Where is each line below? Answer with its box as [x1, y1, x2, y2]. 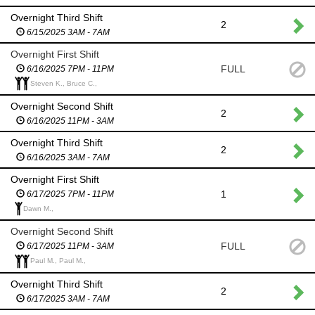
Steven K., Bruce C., [30, 79, 97, 87]
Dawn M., [23, 204, 53, 212]
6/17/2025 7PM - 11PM [25, 188, 114, 199]
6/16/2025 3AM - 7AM [25, 152, 110, 162]
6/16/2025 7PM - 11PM [25, 63, 114, 74]
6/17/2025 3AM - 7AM [25, 293, 110, 304]
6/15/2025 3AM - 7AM [25, 27, 110, 37]
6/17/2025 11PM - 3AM [25, 241, 114, 252]
